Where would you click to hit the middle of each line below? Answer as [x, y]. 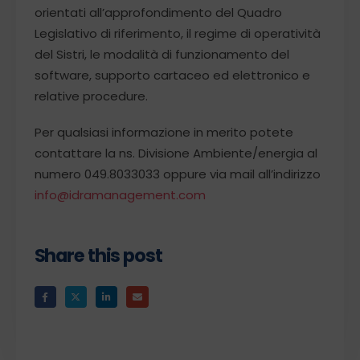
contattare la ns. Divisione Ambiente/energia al [176, 153]
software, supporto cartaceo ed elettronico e [172, 75]
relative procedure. [91, 96]
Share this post [98, 256]
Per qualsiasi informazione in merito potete [164, 132]
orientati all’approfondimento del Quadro [158, 12]
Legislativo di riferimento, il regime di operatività [177, 33]
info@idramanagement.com [120, 194]
